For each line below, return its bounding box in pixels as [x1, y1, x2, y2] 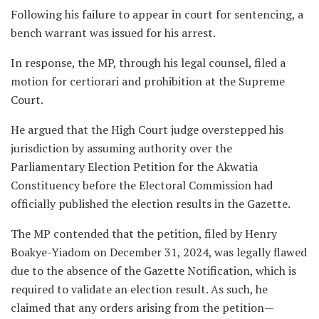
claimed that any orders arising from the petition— [11, 300, 274, 316]
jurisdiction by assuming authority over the [11, 140, 232, 157]
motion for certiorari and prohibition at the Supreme [11, 73, 285, 90]
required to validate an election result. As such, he [11, 281, 268, 298]
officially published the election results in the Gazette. [11, 196, 291, 212]
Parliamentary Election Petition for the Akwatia [11, 159, 258, 175]
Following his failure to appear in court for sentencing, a [11, 6, 303, 23]
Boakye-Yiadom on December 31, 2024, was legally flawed [11, 244, 307, 261]
